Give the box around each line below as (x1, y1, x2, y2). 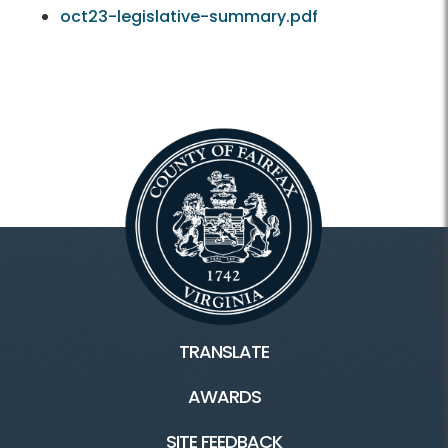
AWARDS (187, 384, 261, 410)
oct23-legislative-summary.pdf (60, 5, 318, 29)
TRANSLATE (179, 339, 269, 365)
